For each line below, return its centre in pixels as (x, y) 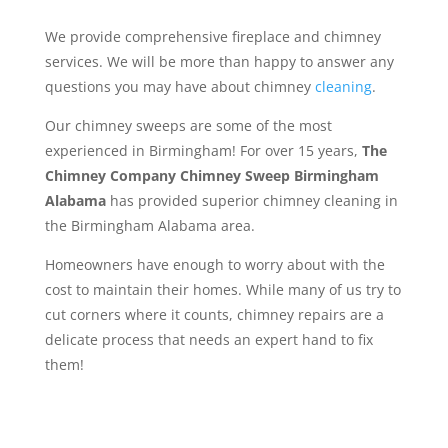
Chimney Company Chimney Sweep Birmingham (211, 176)
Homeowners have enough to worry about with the (214, 265)
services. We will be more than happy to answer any (219, 62)
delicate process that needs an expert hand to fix (208, 340)
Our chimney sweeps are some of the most (188, 126)
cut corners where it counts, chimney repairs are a (214, 315)
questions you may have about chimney (179, 87)
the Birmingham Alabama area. (149, 226)
